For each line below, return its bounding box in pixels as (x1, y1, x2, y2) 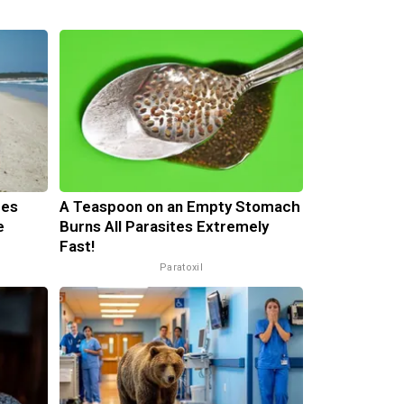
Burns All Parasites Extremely (59, 216, 269, 235)
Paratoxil (160, 261, 203, 273)
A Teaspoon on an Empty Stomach (59, 197, 300, 216)
